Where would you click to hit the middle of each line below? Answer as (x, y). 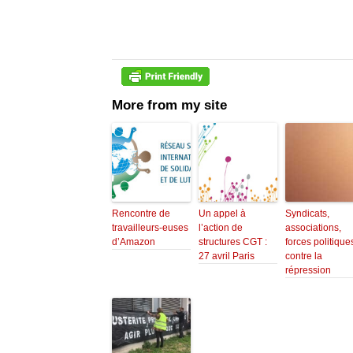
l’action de (221, 228)
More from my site (169, 106)
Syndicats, (307, 214)
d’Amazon (134, 242)
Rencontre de (141, 214)
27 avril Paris (227, 256)
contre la (304, 256)
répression (308, 271)
